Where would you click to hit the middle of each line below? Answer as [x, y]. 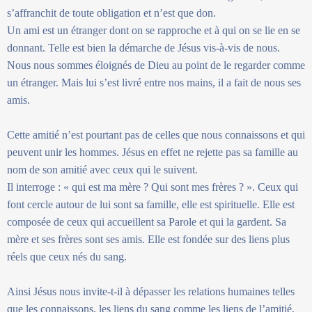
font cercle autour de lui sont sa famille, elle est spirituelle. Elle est [151, 204]
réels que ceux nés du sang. [67, 256]
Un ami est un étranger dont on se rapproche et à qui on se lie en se [154, 30]
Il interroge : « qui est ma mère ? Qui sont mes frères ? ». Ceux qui [153, 187]
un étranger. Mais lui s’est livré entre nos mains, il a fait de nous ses [154, 82]
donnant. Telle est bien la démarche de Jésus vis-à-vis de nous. [143, 47]
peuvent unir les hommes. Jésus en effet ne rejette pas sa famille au [153, 152]
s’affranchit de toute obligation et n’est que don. [111, 13]
